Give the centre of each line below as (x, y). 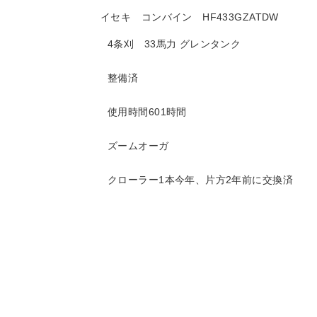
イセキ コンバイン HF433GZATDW (190, 17)
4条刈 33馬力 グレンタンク (174, 44)
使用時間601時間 (147, 112)
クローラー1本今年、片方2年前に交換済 (200, 180)
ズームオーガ (138, 146)
